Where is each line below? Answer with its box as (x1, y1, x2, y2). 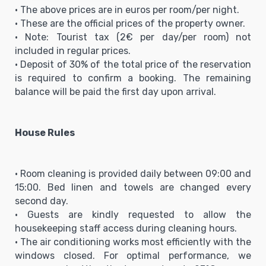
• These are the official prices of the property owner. (15, 17, 245, 29)
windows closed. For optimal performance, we (15, 249, 251, 261)
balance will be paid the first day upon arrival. (15, 85, 216, 97)
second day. (15, 195, 68, 207)
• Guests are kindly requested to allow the (15, 208, 251, 220)
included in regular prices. (15, 45, 131, 56)
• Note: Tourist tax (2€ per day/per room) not (15, 31, 251, 43)
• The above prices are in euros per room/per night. (15, 4, 239, 15)
